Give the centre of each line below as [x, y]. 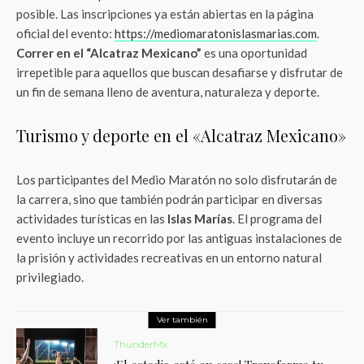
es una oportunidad [254, 53]
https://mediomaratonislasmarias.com [216, 33]
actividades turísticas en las [92, 219]
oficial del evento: [65, 33]
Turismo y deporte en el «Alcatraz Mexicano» [181, 135]
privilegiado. [50, 277]
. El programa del [277, 219]
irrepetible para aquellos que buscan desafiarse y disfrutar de [180, 72]
